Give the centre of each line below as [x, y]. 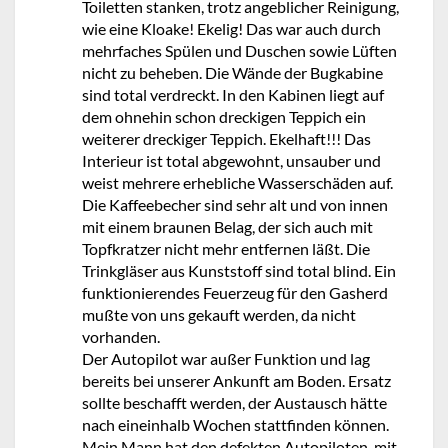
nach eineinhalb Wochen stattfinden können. [235, 424]
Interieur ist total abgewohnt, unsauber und [231, 160]
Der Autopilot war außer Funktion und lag [226, 358]
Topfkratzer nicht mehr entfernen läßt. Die [226, 248]
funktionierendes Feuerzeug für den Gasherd [235, 292]
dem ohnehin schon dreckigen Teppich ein [224, 116]
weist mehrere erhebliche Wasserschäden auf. [237, 182]
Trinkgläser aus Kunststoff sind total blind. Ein [239, 270]
